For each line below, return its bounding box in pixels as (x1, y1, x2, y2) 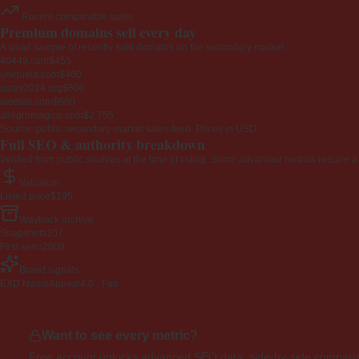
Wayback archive (19, 214, 94, 226)
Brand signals (19, 264, 79, 276)
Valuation (19, 177, 60, 189)
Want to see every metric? (42, 329, 198, 343)
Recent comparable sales (19, 11, 133, 23)
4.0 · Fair (80, 278, 119, 290)
